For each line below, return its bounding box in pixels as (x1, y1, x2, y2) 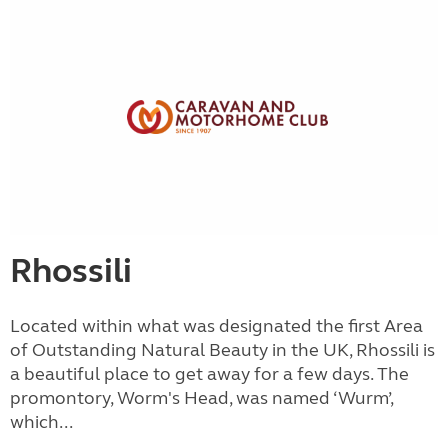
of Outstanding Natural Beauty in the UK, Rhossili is (10, 338, 435, 361)
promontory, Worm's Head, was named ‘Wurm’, (10, 386, 393, 409)
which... (10, 410, 73, 433)
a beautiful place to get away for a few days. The (10, 362, 409, 385)
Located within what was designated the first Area (10, 314, 423, 337)
